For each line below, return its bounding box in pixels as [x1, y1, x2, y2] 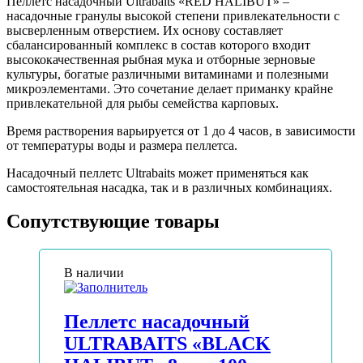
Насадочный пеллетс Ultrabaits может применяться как [6, 165, 309, 180]
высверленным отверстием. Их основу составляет [6, 23, 283, 37]
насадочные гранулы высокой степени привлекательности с [6, 8, 340, 23]
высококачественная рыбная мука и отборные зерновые [6, 52, 315, 66]
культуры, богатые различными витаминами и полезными [6, 66, 329, 81]
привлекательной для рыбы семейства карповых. [6, 96, 279, 110]
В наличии [64, 266, 124, 280]
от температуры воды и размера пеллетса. [6, 138, 237, 152]
